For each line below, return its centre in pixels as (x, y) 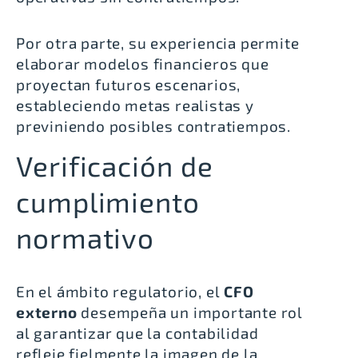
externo (47, 312)
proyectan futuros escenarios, (129, 84)
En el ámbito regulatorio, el (118, 291)
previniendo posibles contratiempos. (153, 125)
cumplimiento (108, 201)
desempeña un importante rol (190, 312)
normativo (86, 237)
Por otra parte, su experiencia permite (158, 42)
